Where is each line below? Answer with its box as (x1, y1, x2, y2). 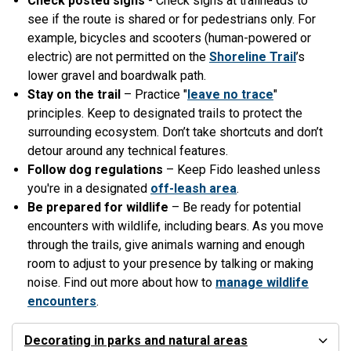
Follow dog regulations (27, 162, 163, 178)
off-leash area (150, 181, 237, 197)
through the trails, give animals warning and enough (27, 237, 305, 253)
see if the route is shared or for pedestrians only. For (27, 12, 316, 27)
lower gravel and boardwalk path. (27, 68, 206, 84)
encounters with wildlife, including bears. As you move (27, 219, 324, 234)
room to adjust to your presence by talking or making (27, 256, 313, 272)
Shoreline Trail (209, 49, 296, 65)
